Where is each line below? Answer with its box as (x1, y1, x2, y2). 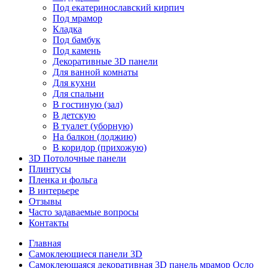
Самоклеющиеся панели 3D (29, 249, 142, 259)
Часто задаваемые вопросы (29, 207, 139, 217)
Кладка (53, 24, 82, 34)
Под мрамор (53, 13, 102, 23)
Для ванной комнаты (53, 67, 138, 77)
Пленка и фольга (29, 175, 98, 185)
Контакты (29, 218, 69, 228)
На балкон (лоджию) (53, 132, 136, 142)
